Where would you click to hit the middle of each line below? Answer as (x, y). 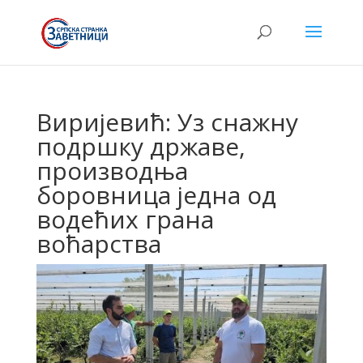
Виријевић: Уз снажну (167, 122)
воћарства (98, 243)
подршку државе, (141, 146)
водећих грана (125, 219)
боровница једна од (156, 195)
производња (112, 171)
